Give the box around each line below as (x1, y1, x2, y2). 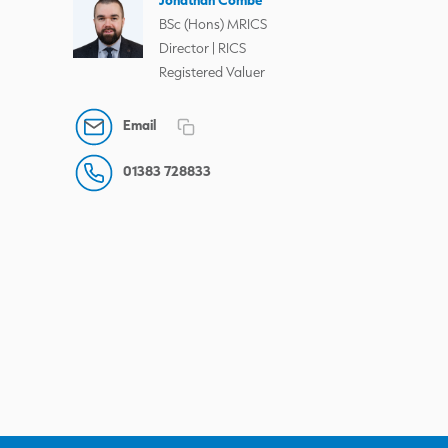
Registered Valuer (159, 63, 265, 81)
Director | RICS (159, 39, 246, 57)
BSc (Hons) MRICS (159, 15, 267, 33)
